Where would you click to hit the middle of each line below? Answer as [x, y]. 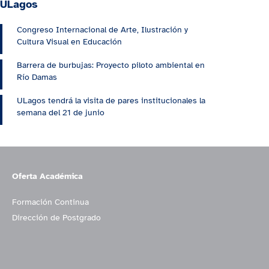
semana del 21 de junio [61, 113]
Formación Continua [50, 202]
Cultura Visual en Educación [69, 42]
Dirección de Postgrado [56, 218]
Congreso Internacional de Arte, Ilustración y [102, 30]
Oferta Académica [47, 177]
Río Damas [37, 77]
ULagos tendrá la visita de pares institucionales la [111, 101]
